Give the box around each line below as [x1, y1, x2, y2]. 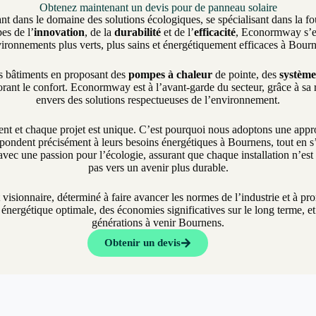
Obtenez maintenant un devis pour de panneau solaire [39, 1, 277, 14]
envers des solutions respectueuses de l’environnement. [36, 94, 280, 107]
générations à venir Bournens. [92, 217, 224, 229]
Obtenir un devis [104, 237, 181, 249]
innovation [33, 26, 85, 39]
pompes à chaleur [128, 68, 212, 81]
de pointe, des [212, 68, 279, 81]
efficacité [193, 26, 236, 39]
